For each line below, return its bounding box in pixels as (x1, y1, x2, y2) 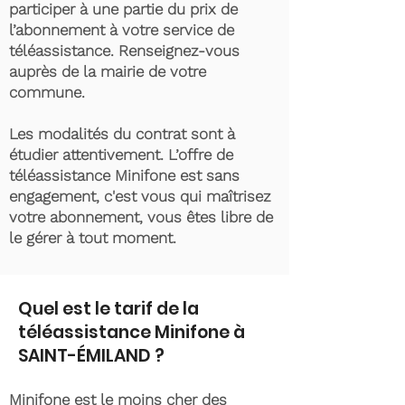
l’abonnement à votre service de (9, 21, 234, 39)
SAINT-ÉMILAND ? (18, 344, 165, 368)
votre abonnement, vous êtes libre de (9, 208, 273, 226)
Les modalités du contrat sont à (9, 125, 235, 143)
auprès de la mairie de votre (9, 62, 206, 80)
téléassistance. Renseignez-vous (9, 42, 240, 60)
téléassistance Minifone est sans (9, 166, 240, 184)
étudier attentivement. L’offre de (9, 146, 233, 164)
